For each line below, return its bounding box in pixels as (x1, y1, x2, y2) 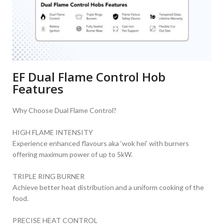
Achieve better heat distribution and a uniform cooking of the (12, 183, 204, 192)
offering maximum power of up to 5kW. (12, 150, 132, 159)
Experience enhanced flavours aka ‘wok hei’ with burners (12, 139, 189, 148)
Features (12, 80, 63, 97)
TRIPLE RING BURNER (12, 172, 84, 181)
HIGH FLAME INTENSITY (12, 128, 93, 137)
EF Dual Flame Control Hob (12, 68, 165, 85)
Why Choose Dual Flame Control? (12, 106, 116, 115)
